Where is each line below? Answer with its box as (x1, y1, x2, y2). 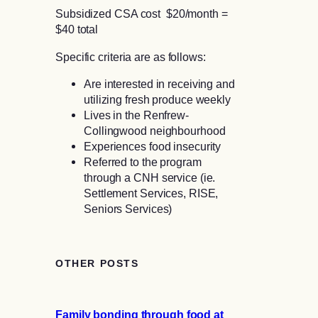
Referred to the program (84, 155, 202, 168)
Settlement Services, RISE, (84, 186, 219, 199)
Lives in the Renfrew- (84, 108, 189, 121)
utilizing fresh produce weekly (84, 92, 234, 106)
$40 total (55, 23, 99, 36)
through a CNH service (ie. (84, 170, 216, 184)
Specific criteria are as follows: (55, 50, 206, 63)
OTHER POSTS (55, 258, 139, 270)
